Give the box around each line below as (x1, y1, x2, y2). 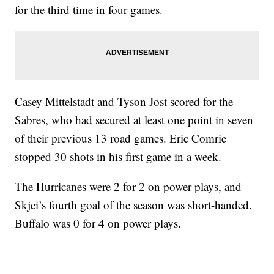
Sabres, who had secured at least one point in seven (15, 112, 254, 128)
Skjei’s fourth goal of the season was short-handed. (15, 197, 253, 213)
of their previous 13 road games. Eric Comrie (15, 130, 227, 146)
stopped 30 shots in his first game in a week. (15, 149, 222, 165)
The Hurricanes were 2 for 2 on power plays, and (15, 179, 242, 194)
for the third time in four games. (15, 2, 163, 18)
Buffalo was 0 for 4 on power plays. (15, 215, 182, 231)
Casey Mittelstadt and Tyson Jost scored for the (15, 94, 234, 109)
